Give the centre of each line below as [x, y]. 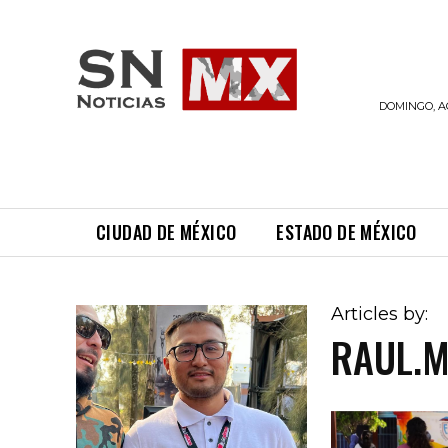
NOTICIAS [328, 93]
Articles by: [380, 313]
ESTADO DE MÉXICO [346, 231]
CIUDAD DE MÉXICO [166, 231]
